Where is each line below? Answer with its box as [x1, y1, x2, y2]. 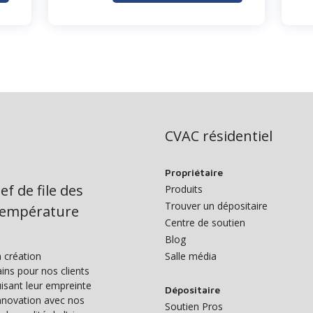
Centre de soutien [165, 216, 245, 229]
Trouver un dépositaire [165, 199, 268, 212]
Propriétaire [165, 166, 223, 178]
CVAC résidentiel [165, 126, 272, 145]
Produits [165, 182, 203, 196]
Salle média [165, 249, 217, 263]
